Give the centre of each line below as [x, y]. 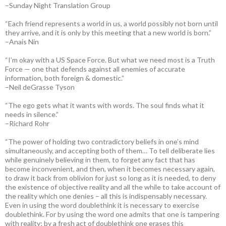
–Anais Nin [22, 41]
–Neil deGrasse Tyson [40, 87]
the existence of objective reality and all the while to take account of [113, 187]
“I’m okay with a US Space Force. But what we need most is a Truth [110, 60]
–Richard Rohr [27, 123]
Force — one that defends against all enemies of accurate [95, 69]
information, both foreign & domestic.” [65, 78]
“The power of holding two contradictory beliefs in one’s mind [102, 141]
